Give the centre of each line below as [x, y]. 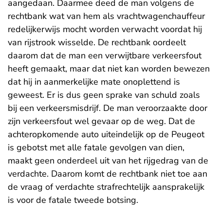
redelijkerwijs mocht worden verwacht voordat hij [105, 29]
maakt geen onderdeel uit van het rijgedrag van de [108, 161]
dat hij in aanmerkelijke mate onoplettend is [94, 82]
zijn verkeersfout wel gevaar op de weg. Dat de [101, 121]
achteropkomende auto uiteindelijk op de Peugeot [106, 134]
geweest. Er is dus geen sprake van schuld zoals [104, 95]
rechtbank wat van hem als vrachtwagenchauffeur [106, 16]
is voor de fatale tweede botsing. [73, 200]
